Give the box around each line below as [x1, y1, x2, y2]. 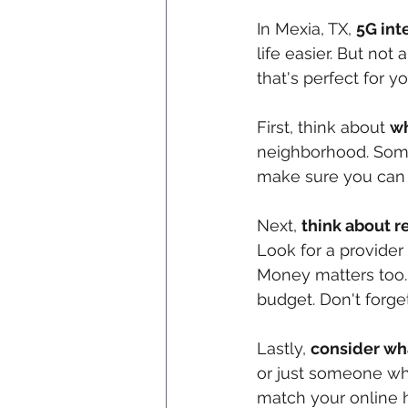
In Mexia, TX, [257, 19, 356, 39]
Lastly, [257, 339, 311, 359]
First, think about [257, 117, 390, 138]
